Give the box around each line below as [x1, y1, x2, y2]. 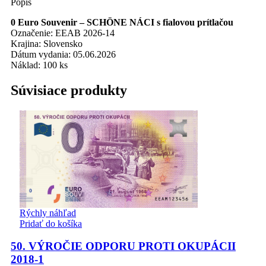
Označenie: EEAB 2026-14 [11, 27, 115, 38]
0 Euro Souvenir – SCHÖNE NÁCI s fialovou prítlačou [11, 17, 233, 27]
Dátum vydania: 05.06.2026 [11, 49, 116, 59]
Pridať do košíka [20, 218, 82, 229]
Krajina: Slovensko [11, 38, 83, 49]
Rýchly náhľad [20, 207, 76, 218]
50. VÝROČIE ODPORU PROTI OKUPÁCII [11, 240, 236, 253]
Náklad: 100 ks [11, 59, 68, 70]
